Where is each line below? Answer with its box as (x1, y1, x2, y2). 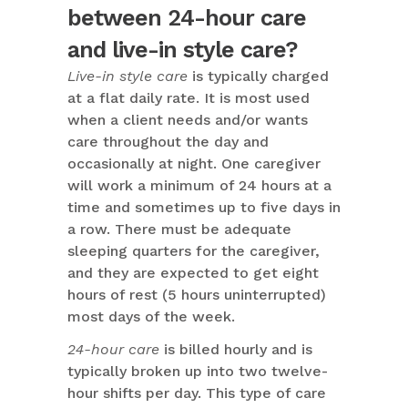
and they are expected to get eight (67, 264, 319, 282)
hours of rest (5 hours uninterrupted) (67, 286, 326, 304)
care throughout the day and (67, 133, 269, 151)
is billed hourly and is (159, 341, 312, 359)
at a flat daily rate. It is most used (67, 89, 310, 107)
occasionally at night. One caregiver (67, 155, 321, 173)
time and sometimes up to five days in (67, 199, 341, 217)
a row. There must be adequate (67, 220, 291, 239)
